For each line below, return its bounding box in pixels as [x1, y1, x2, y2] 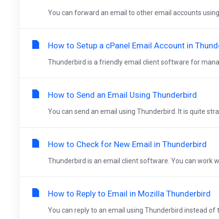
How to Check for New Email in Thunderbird [48, 139, 207, 149]
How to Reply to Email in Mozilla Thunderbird [48, 189, 211, 198]
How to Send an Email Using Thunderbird [48, 90, 197, 100]
